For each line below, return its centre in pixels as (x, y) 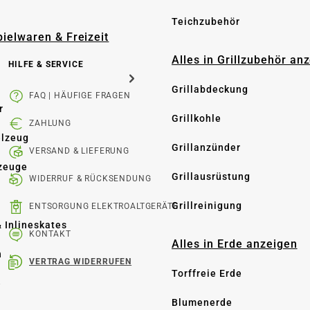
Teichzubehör (206, 21)
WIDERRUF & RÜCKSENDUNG (90, 179)
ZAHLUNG (50, 123)
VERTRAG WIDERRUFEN (81, 262)
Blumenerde (202, 302)
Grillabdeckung (210, 89)
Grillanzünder (206, 147)
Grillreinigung (207, 206)
